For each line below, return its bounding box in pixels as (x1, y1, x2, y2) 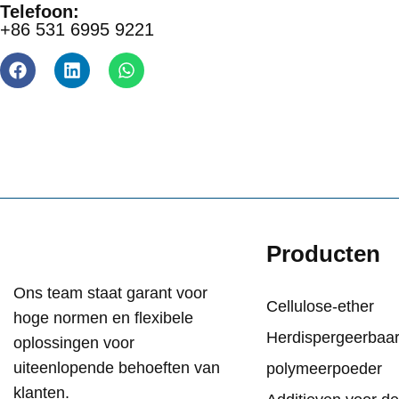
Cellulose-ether (265, 297, 374, 316)
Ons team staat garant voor (13, 284, 208, 303)
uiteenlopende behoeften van (13, 359, 220, 378)
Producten (265, 240, 380, 268)
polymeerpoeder (265, 360, 382, 379)
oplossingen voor (13, 334, 134, 353)
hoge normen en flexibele (13, 309, 193, 328)
